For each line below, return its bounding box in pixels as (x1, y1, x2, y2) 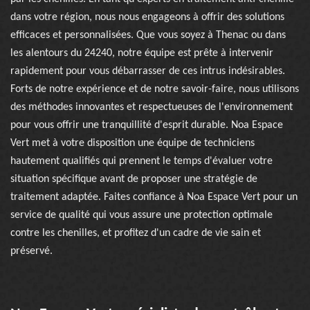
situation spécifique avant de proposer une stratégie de (10, 174, 257, 185)
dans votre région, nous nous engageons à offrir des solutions (10, 12, 284, 23)
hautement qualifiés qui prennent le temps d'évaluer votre (10, 156, 273, 167)
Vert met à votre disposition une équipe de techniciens (10, 138, 255, 149)
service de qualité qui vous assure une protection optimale (10, 210, 273, 221)
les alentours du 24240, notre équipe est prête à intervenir (10, 48, 273, 59)
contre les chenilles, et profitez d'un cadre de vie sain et (10, 228, 261, 239)
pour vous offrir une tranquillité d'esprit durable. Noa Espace (10, 120, 283, 131)
